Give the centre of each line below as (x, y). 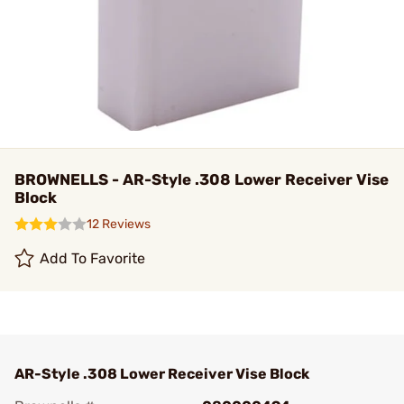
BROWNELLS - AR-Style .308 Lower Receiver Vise (202, 179)
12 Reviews (119, 224)
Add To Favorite (93, 258)
